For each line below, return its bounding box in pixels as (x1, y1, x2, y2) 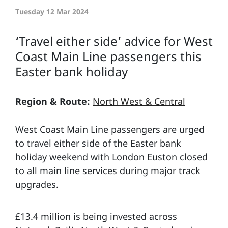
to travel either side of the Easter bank (15, 137, 181, 150)
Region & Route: (15, 95, 90, 108)
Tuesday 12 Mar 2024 (15, 7, 89, 17)
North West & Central (93, 95, 185, 108)
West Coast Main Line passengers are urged (15, 123, 205, 136)
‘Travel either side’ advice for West (15, 33, 213, 50)
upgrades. (15, 178, 59, 191)
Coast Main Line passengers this (15, 48, 202, 65)
